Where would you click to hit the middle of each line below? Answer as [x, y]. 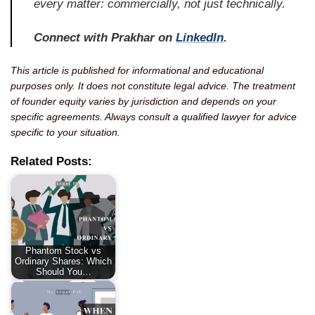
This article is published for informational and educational [137, 70]
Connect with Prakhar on [105, 37]
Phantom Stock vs [63, 251]
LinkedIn [200, 37]
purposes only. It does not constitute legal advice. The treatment [153, 85]
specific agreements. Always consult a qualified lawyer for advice [154, 116]
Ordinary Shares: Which [63, 262]
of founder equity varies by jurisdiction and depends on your [143, 101]
